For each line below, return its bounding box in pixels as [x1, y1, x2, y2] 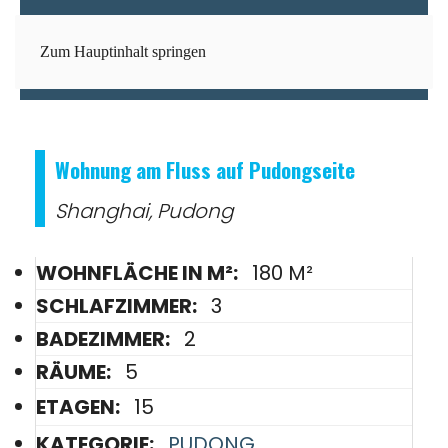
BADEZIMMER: [36, 325, 174, 353]
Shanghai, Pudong [55, 197, 233, 225]
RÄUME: [36, 358, 115, 386]
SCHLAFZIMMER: [36, 292, 201, 320]
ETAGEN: [36, 393, 124, 421]
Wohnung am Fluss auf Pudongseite [55, 154, 355, 185]
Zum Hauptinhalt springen [40, 43, 206, 60]
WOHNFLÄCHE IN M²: [36, 259, 242, 287]
